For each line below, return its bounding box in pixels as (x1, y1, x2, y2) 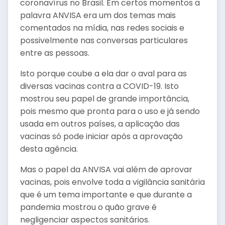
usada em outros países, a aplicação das (20, 118, 180, 130)
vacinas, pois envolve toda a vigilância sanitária (20, 176, 205, 188)
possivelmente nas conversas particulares (20, 35, 188, 46)
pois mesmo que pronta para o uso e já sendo (20, 105, 200, 117)
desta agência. (20, 143, 78, 155)
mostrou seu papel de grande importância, (20, 93, 189, 104)
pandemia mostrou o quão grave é (20, 201, 157, 213)
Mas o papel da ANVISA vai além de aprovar (20, 164, 192, 175)
